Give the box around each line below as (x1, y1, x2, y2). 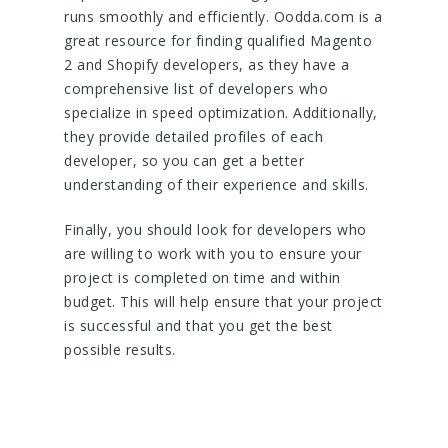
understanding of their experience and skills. (64, 175, 369, 194)
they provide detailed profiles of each (64, 127, 323, 146)
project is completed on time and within (64, 268, 341, 287)
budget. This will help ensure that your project (64, 292, 383, 311)
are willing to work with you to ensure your (64, 244, 362, 263)
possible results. (64, 340, 176, 359)
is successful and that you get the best (64, 316, 333, 335)
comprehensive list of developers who (64, 79, 328, 98)
